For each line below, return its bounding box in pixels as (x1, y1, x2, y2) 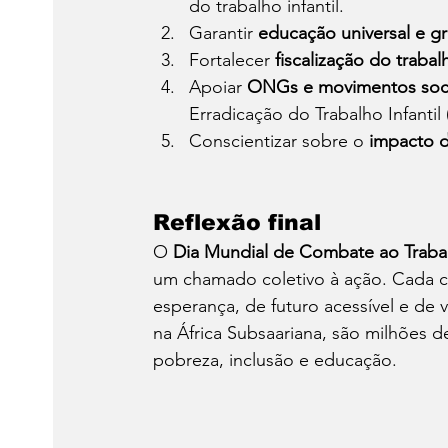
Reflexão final (153, 210, 321, 236)
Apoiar (189, 76, 247, 99)
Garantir (189, 22, 258, 45)
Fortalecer (189, 49, 275, 72)
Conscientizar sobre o (189, 130, 369, 153)
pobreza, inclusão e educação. (153, 349, 397, 372)
